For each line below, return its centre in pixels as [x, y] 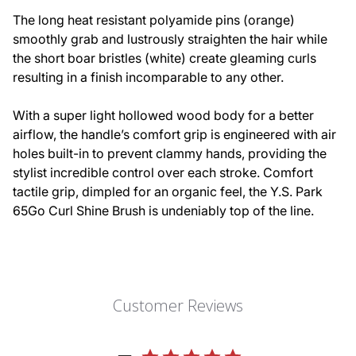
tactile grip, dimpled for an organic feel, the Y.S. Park [168, 192]
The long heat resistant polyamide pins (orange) [154, 20]
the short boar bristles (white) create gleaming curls [164, 58]
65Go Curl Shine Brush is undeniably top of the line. [163, 211]
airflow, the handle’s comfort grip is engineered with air [174, 135]
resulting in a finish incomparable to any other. [148, 77]
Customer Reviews [178, 306]
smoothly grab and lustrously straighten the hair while [170, 39]
